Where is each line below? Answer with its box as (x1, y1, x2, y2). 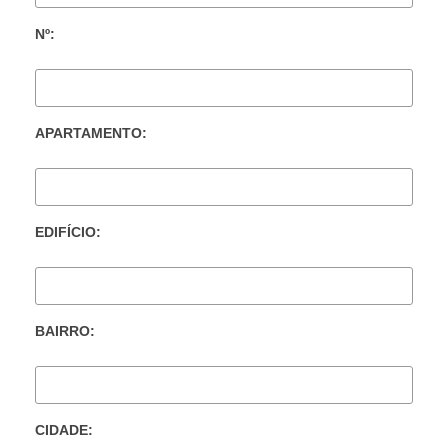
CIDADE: (35, 422, 93, 439)
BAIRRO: (35, 323, 95, 340)
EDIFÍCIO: (35, 224, 101, 241)
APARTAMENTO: (35, 125, 147, 142)
